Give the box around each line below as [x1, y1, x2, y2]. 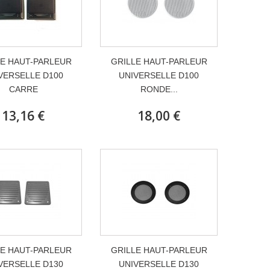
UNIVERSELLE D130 [119, 259, 199, 269]
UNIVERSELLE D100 [119, 71, 199, 80]
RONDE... [140, 84, 178, 94]
